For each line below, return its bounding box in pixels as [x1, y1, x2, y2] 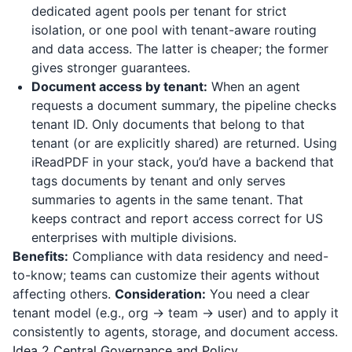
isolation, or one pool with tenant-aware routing [31, 22, 317, 38]
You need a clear [206, 286, 310, 302]
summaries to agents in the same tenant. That [31, 192, 303, 207]
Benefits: [13, 248, 68, 264]
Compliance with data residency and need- [68, 248, 328, 264]
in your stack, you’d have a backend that [89, 154, 334, 170]
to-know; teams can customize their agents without [13, 267, 320, 283]
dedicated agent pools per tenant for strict [31, 3, 287, 19]
